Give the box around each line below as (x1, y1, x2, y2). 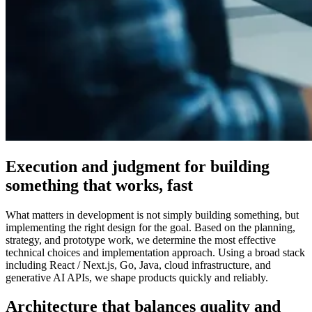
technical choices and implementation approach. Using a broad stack (6, 246, 305, 258)
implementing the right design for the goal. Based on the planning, (6, 221, 295, 233)
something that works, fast (6, 175, 193, 194)
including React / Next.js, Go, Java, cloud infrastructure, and (6, 258, 271, 271)
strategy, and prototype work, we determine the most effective (6, 233, 276, 246)
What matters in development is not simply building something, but (6, 208, 299, 221)
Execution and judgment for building (6, 157, 270, 175)
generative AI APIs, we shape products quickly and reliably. (6, 271, 268, 283)
